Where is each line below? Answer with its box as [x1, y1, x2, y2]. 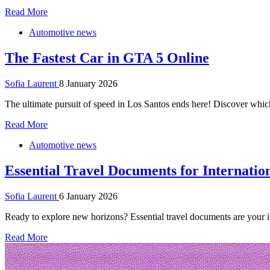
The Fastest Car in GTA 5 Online [5, 50, 209, 66]
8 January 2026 [59, 78, 118, 89]
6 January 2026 [59, 191, 118, 201]
